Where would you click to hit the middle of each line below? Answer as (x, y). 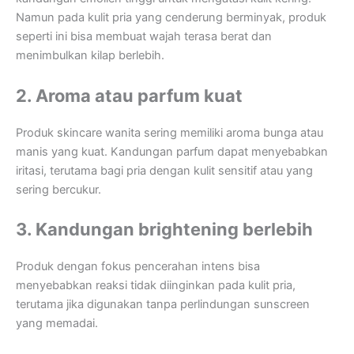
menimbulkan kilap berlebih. (90, 56)
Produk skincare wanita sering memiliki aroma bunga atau (169, 132)
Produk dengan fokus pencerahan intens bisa (138, 266)
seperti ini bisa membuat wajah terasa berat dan (144, 37)
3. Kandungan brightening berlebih (164, 229)
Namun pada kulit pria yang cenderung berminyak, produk (171, 18)
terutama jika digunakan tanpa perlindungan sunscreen (163, 304)
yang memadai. (57, 323)
